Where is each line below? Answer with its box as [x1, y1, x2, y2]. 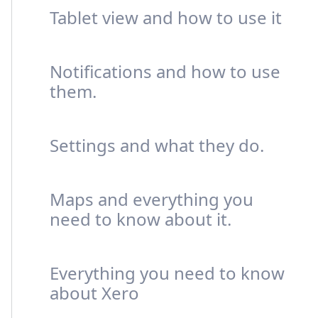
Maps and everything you [50, 187, 253, 211]
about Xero [50, 281, 139, 305]
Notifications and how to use [50, 60, 280, 83]
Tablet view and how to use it [50, 6, 282, 29]
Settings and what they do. [50, 133, 264, 157]
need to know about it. [50, 207, 231, 231]
